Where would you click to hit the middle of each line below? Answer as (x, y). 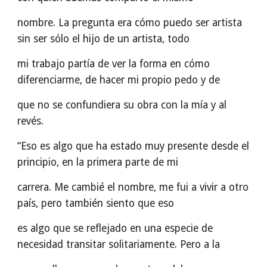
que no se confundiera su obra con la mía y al (122, 105)
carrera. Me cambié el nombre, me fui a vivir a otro (133, 187)
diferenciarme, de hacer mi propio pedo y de (119, 80)
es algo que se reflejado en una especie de (115, 228)
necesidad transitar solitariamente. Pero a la (119, 244)
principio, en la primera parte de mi (98, 162)
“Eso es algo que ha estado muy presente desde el (133, 146)
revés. (31, 121)
